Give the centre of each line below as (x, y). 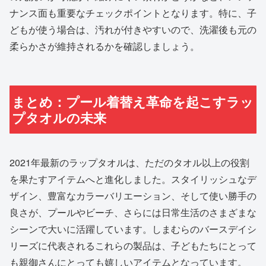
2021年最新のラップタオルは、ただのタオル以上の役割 (129, 163)
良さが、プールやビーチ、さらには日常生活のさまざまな (133, 213)
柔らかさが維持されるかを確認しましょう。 (104, 46)
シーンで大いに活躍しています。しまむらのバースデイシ (133, 229)
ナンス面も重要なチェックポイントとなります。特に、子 (133, 12)
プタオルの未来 (59, 117)
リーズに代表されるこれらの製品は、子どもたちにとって (133, 246)
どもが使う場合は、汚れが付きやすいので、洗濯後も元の (133, 29)
